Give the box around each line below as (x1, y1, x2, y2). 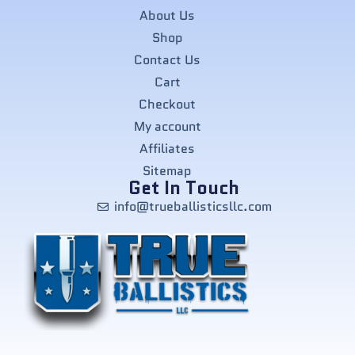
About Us (139, 6, 196, 25)
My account (133, 117, 201, 136)
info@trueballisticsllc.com (113, 197, 272, 216)
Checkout (139, 95, 197, 114)
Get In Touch (128, 175, 239, 201)
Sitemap (143, 162, 193, 181)
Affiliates (139, 139, 196, 158)
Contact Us (134, 51, 201, 70)
